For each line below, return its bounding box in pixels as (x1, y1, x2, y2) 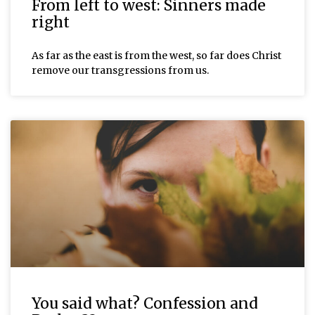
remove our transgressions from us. (32, 63, 209, 77)
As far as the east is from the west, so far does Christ (32, 49, 281, 62)
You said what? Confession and (32, 293, 258, 313)
